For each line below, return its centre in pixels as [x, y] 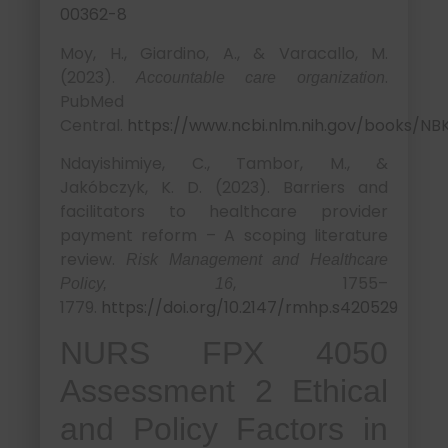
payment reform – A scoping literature [224, 235]
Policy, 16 [146, 283]
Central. [93, 125]
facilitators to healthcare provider [224, 211]
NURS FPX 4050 [224, 353]
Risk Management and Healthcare [256, 259]
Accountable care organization [260, 77]
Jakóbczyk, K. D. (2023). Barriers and [224, 187]
